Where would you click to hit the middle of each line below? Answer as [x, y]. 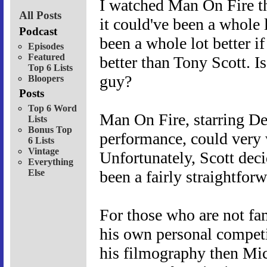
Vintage [44, 151]
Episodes [46, 46]
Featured [46, 57]
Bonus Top [50, 129]
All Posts [40, 15]
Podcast [38, 31]
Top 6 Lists [50, 67]
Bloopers [46, 78]
